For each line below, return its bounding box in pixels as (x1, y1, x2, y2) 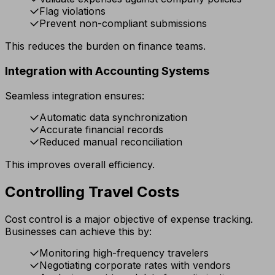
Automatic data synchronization (39, 110, 187, 123)
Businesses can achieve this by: (5, 225, 152, 238)
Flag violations (39, 5, 106, 18)
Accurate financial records (39, 123, 163, 136)
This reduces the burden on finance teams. (5, 40, 206, 53)
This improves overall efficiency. (5, 158, 155, 171)
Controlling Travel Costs (5, 182, 179, 201)
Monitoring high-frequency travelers (39, 246, 209, 259)
